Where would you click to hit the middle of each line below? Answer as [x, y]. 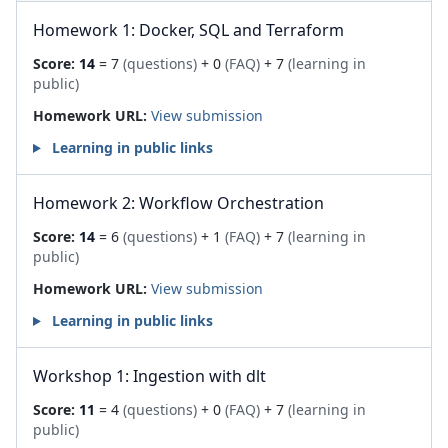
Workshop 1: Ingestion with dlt [149, 376]
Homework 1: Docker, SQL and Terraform [188, 30]
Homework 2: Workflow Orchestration [178, 203]
